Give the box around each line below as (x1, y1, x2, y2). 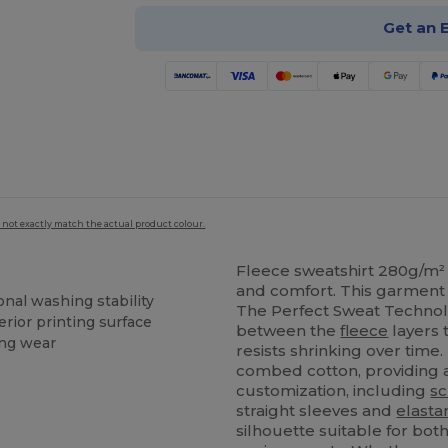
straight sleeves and (236, 401, 397, 421)
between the (236, 321, 341, 341)
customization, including (236, 381, 431, 401)
